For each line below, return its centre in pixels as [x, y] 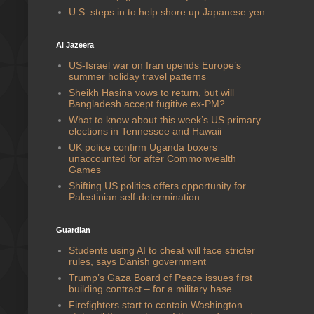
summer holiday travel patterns [137, 76]
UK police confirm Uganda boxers [143, 147]
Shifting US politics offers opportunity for [157, 185]
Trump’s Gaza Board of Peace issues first [160, 277]
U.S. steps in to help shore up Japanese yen [166, 12]
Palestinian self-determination [134, 197]
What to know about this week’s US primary [164, 120]
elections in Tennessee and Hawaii [145, 131]
